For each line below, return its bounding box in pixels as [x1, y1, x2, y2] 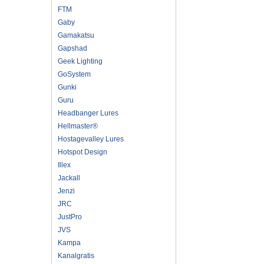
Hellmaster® [58, 121, 98, 130]
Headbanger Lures [58, 108, 118, 117]
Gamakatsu [58, 31, 94, 39]
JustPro [58, 212, 82, 221]
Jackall [58, 173, 80, 182]
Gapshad [58, 44, 87, 52]
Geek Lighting [58, 57, 103, 65]
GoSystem [58, 70, 91, 78]
